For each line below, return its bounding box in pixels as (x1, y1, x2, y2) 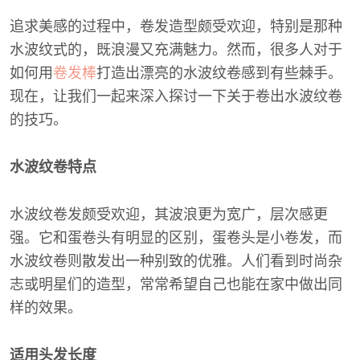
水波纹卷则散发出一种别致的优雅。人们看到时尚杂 (10, 253, 342, 269)
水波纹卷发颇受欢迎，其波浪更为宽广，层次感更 (10, 207, 328, 223)
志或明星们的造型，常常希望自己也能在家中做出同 (10, 276, 342, 292)
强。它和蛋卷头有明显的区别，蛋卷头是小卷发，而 (10, 230, 342, 246)
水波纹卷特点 (10, 159, 96, 175)
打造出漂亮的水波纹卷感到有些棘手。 (96, 65, 342, 81)
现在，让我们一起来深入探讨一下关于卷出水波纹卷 (10, 88, 342, 104)
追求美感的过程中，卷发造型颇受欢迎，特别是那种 (10, 18, 342, 35)
